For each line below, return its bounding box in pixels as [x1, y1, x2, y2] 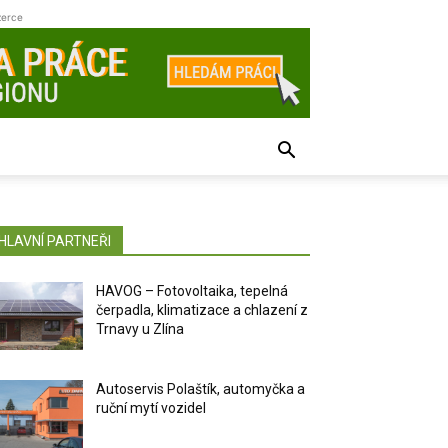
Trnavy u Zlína [96, 321, 185, 337]
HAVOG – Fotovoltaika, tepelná [96, 283, 289, 299]
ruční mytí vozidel [96, 400, 207, 417]
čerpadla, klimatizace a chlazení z [96, 302, 309, 318]
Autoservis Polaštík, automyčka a [96, 381, 306, 398]
